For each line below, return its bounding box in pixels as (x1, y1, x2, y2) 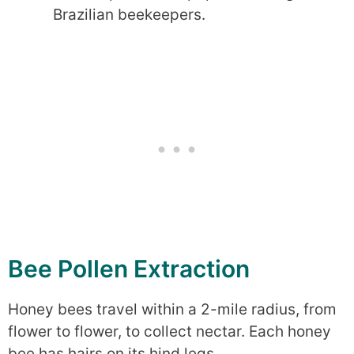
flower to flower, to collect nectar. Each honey (8, 322, 331, 341)
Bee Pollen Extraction (8, 254, 250, 283)
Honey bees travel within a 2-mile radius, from (8, 299, 337, 318)
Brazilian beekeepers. (53, 6, 205, 24)
